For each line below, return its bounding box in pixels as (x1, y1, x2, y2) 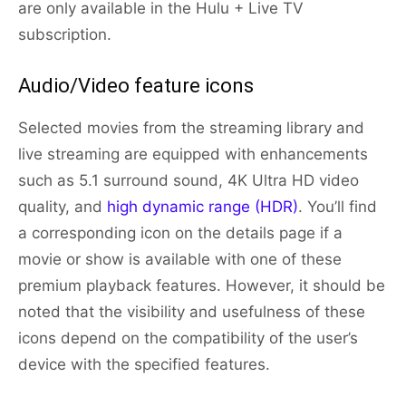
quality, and (18, 198, 107, 217)
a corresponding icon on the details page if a (18, 224, 343, 243)
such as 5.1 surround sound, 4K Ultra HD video (18, 171, 359, 190)
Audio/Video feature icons (18, 74, 254, 98)
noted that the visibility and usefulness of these (18, 303, 365, 322)
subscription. (18, 25, 111, 44)
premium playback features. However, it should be (18, 276, 385, 295)
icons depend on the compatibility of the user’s (18, 329, 358, 348)
